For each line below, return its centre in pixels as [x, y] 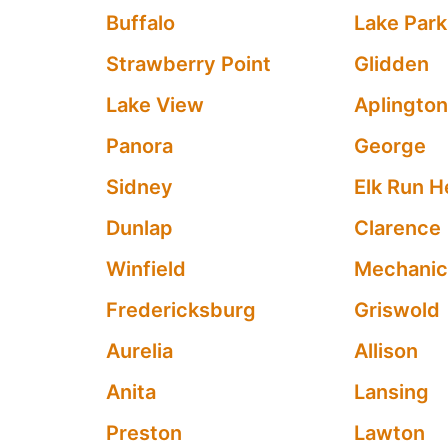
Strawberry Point [188, 64]
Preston [143, 433]
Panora [139, 146]
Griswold [397, 310]
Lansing [392, 392]
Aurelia [139, 351]
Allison [386, 351]
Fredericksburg [180, 310]
